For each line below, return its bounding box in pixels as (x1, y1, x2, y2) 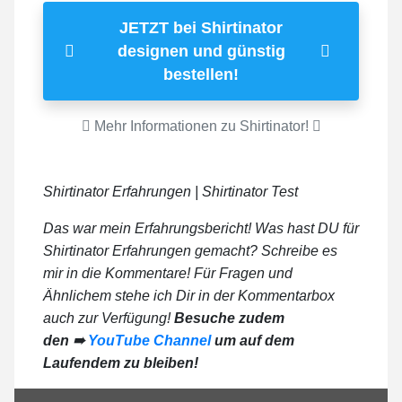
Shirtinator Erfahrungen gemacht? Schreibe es (43, 243, 337, 259)
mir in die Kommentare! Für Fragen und (43, 266, 293, 282)
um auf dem (214, 333, 294, 349)
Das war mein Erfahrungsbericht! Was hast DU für (43, 221, 359, 237)
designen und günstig (117, 42, 285, 61)
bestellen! (163, 66, 239, 84)
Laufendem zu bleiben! (43, 355, 198, 371)
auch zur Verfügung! (43, 310, 174, 327)
